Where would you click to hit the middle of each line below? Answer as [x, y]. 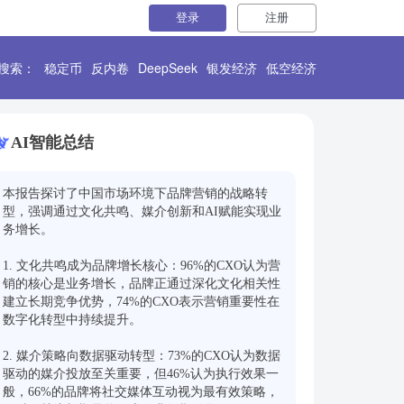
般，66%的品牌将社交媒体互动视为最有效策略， [141, 392]
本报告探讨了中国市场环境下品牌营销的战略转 [135, 193]
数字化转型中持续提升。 [72, 320]
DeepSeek [168, 68]
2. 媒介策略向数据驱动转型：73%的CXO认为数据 [142, 356]
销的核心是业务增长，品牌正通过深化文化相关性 [142, 284]
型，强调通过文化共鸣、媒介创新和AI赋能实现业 [142, 211]
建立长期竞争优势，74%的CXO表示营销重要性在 [141, 302]
